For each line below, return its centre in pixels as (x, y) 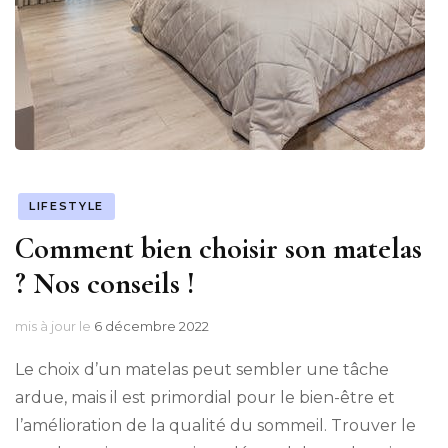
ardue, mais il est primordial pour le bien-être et (205, 398)
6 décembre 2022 (151, 326)
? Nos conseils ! (105, 284)
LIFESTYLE (66, 206)
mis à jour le (54, 326)
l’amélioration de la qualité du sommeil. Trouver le (215, 426)
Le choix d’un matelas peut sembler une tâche (202, 370)
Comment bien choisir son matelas (218, 249)
